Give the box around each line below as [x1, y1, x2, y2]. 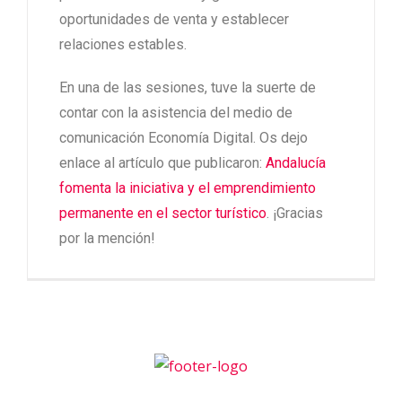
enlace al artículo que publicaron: [59, 153, 266, 171]
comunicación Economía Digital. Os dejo [59, 128, 308, 146]
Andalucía [266, 153, 326, 171]
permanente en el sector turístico [59, 204, 267, 222]
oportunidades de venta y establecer [59, 10, 289, 28]
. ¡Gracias [267, 204, 323, 222]
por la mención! [59, 229, 155, 247]
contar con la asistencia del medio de [59, 103, 293, 121]
